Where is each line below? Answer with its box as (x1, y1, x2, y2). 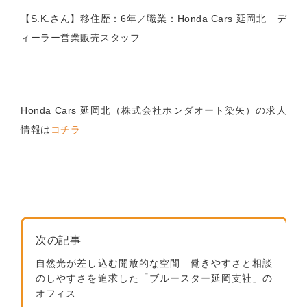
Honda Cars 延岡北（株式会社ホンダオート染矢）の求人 (21, 104, 286, 116)
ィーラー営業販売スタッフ (21, 32, 140, 43)
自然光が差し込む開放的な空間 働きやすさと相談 (36, 257, 273, 269)
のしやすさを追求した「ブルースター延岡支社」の (36, 272, 273, 284)
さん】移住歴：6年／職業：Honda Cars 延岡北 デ (49, 12, 287, 24)
